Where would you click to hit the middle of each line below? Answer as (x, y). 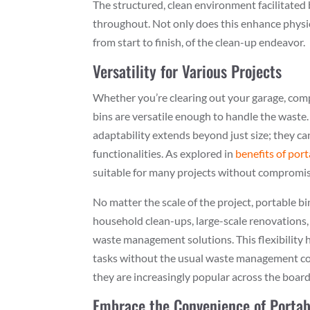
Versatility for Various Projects (188, 71)
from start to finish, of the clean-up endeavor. (199, 42)
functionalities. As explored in (164, 153)
